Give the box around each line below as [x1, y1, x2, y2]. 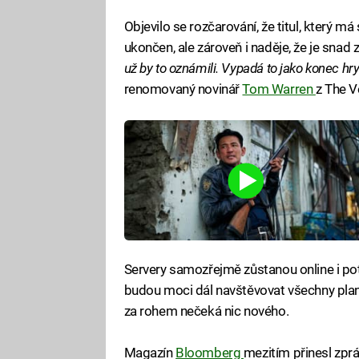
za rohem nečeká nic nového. [123, 302, 289, 319]
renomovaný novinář [123, 81, 243, 98]
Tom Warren [242, 81, 316, 98]
